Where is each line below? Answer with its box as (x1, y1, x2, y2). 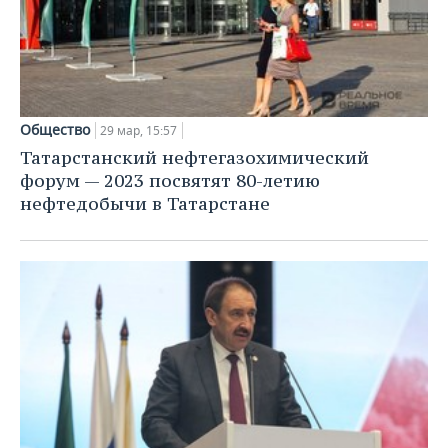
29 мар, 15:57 (100, 122, 177, 140)
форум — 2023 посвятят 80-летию (20, 169, 320, 193)
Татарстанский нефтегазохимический (20, 146, 369, 170)
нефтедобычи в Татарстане (20, 192, 270, 216)
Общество (20, 120, 90, 140)
